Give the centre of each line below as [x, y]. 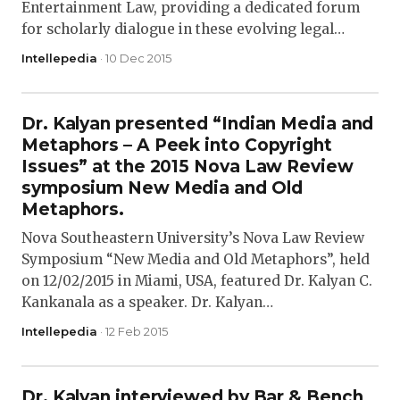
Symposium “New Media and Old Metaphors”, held [196, 259]
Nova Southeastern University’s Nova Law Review [193, 238]
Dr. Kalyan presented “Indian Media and [198, 124]
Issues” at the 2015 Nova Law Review [187, 167]
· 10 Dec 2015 [134, 58]
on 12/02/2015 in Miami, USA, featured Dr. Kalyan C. [197, 281]
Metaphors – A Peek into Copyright [177, 145]
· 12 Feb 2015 [133, 331]
